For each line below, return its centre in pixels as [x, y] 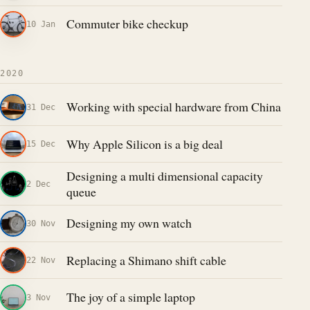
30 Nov [41, 223]
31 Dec [41, 107]
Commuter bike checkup [127, 24]
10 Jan [41, 24]
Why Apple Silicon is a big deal [144, 144]
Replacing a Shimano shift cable [146, 260]
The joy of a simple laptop [130, 297]
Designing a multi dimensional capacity [164, 175]
